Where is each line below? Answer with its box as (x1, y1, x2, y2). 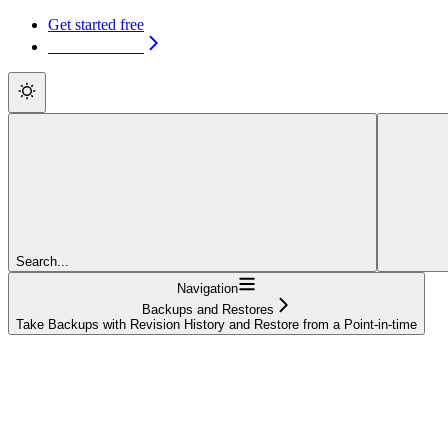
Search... (16, 253, 69, 269)
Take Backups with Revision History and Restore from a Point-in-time (16, 316, 417, 332)
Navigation (177, 280, 238, 296)
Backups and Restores (141, 301, 274, 317)
